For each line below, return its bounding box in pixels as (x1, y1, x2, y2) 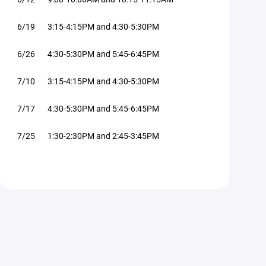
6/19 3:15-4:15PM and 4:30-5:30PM (17, 21, 160, 32)
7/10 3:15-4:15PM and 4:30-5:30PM (17, 75, 160, 87)
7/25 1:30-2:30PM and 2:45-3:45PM (17, 130, 160, 141)
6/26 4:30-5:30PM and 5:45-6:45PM (17, 48, 160, 59)
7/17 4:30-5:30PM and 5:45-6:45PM (17, 103, 160, 114)
